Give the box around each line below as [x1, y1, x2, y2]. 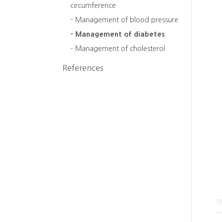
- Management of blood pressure [70, 16, 178, 23]
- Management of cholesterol [70, 45, 165, 52]
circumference [70, 1, 116, 9]
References [62, 63, 104, 72]
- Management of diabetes [70, 30, 165, 38]
